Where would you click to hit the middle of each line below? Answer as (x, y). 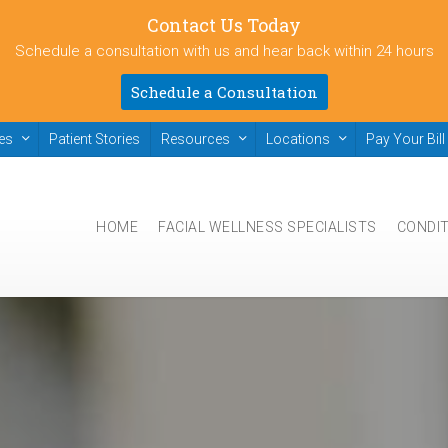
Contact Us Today (224, 25)
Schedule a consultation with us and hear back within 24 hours (224, 51)
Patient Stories (94, 139)
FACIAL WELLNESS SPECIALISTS (267, 227)
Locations (298, 139)
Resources (195, 139)
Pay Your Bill (405, 139)
